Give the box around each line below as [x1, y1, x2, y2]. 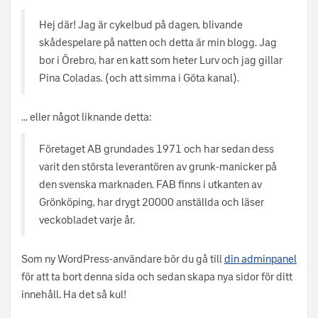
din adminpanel [224, 253, 297, 266]
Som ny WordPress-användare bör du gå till [21, 253, 224, 266]
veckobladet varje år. [39, 214, 135, 227]
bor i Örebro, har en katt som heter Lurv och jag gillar [39, 54, 283, 67]
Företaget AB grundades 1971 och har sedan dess [39, 143, 274, 156]
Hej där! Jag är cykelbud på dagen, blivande [39, 18, 243, 32]
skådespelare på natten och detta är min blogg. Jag [39, 36, 277, 50]
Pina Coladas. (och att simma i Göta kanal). [39, 72, 239, 85]
